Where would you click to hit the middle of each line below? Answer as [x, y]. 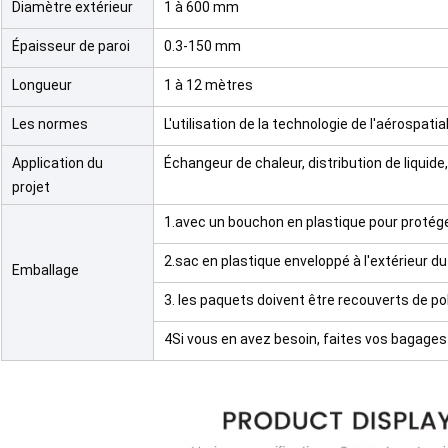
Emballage [45, 270]
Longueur [42, 85]
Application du [57, 163]
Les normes [50, 124]
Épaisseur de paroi [71, 46]
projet [31, 187]
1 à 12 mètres [208, 85]
